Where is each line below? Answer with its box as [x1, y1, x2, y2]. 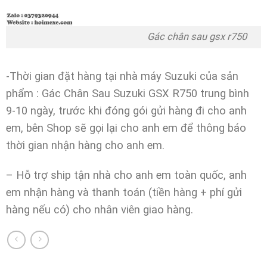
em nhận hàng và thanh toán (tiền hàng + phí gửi [5, 185, 242, 198]
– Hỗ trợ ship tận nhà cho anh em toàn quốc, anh [5, 168, 247, 181]
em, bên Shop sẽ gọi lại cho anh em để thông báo [5, 122, 246, 135]
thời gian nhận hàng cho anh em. [5, 139, 164, 152]
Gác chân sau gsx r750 [20, 31, 247, 43]
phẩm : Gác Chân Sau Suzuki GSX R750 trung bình [5, 87, 249, 100]
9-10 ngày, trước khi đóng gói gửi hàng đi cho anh [5, 104, 247, 117]
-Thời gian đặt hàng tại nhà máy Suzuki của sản [5, 70, 238, 83]
